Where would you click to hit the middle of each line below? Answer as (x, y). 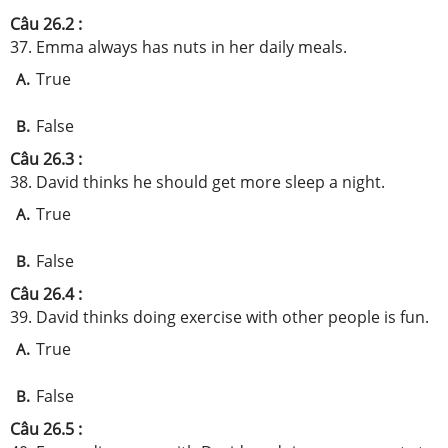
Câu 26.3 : (46, 159)
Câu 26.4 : (46, 294)
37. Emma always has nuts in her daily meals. (178, 47)
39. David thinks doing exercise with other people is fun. (219, 317)
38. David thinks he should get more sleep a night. (197, 182)
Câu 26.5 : (46, 429)
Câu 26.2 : (46, 24)
